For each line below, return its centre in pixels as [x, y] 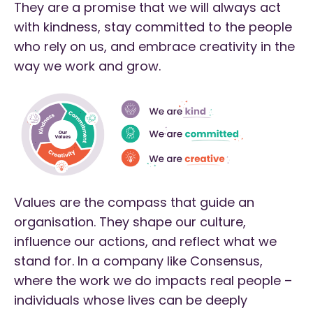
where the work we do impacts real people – [153, 281]
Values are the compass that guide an [134, 203]
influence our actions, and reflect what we [145, 242]
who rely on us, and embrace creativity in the [154, 46]
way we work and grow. [87, 66]
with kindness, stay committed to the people [153, 27]
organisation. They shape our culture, [130, 222]
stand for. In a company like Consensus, [138, 261]
